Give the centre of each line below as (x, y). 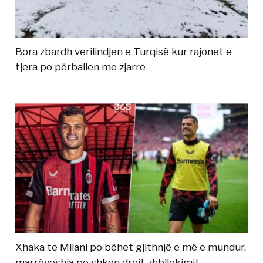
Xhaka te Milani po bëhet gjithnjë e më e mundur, (131, 247)
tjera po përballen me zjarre (81, 67)
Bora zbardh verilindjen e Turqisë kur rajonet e (124, 51)
